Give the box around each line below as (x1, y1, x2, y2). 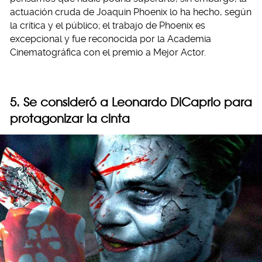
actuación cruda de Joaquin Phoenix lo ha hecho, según (10, 6, 251, 18)
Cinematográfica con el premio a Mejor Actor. (10, 46, 206, 58)
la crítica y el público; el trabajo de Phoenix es (10, 19, 205, 31)
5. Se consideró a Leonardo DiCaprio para (10, 94, 252, 109)
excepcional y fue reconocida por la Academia (10, 33, 211, 44)
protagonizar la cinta (10, 111, 130, 126)
